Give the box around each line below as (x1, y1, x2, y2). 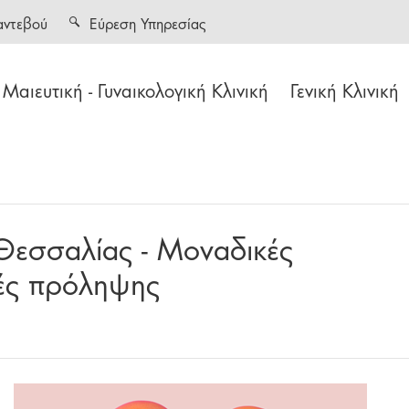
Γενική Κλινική (290, 75, 399, 104)
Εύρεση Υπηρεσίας (89, 10, 206, 34)
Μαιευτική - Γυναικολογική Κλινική (3, 75, 268, 104)
